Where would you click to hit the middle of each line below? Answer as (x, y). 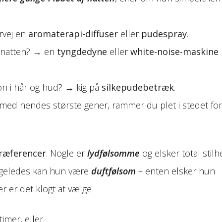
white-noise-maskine (174, 51)
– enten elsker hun (175, 171)
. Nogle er (67, 153)
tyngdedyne (82, 51)
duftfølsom (113, 171)
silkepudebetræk (138, 87)
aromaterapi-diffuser (73, 33)
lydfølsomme (113, 153)
